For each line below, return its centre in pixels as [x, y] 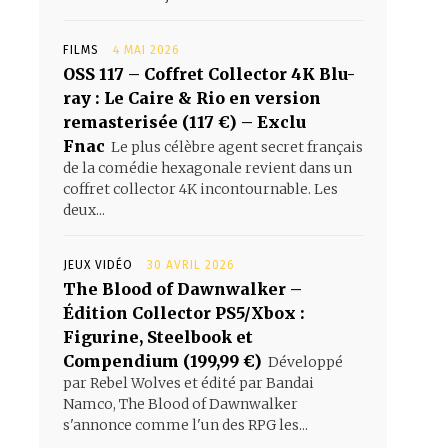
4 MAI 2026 [146, 50]
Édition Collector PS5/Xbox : [184, 313]
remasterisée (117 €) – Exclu [184, 122]
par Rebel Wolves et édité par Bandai [188, 383]
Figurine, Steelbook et [158, 337]
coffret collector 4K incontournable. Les [200, 189]
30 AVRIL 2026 [191, 265]
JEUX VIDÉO [98, 265]
